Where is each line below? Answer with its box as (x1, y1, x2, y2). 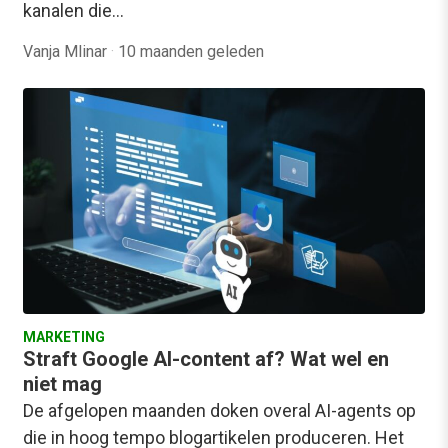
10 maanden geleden (118, 41, 264, 61)
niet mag (23, 371, 102, 396)
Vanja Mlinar (23, 41, 111, 61)
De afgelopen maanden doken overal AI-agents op (23, 399, 416, 421)
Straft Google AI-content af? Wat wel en (23, 346, 389, 371)
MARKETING (23, 328, 105, 345)
